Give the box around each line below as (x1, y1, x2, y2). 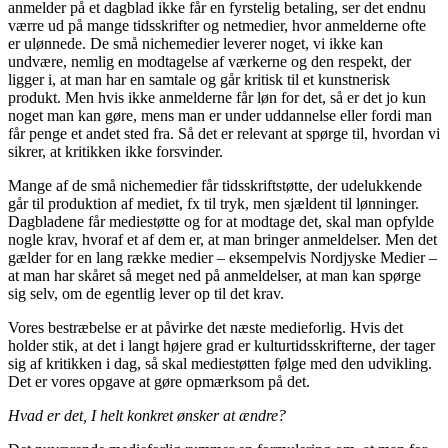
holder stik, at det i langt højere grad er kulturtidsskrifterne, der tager (8, 337, 435, 355)
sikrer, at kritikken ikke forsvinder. (8, 143, 227, 161)
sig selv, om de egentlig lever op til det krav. (8, 285, 284, 303)
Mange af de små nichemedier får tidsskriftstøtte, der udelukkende (8, 177, 422, 195)
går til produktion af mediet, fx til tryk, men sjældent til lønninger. (8, 195, 419, 213)
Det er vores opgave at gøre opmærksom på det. (8, 373, 310, 391)
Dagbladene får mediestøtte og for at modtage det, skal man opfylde (8, 213, 434, 231)
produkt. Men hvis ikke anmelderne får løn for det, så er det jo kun (8, 89, 426, 107)
